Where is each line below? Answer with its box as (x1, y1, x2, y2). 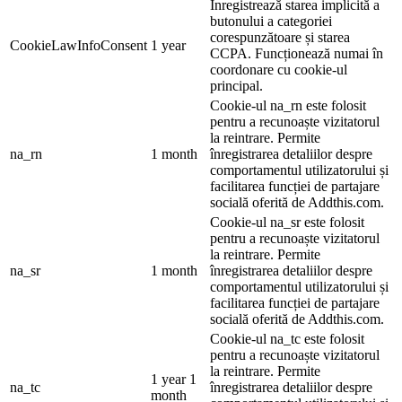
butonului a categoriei (210, 13, 332, 29)
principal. (210, 77, 263, 93)
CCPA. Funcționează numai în (210, 45, 383, 61)
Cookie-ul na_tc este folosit (210, 330, 364, 346)
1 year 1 (151, 371, 197, 387)
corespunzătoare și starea (210, 29, 350, 45)
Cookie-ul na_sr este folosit (210, 214, 364, 230)
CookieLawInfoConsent (10, 37, 147, 53)
